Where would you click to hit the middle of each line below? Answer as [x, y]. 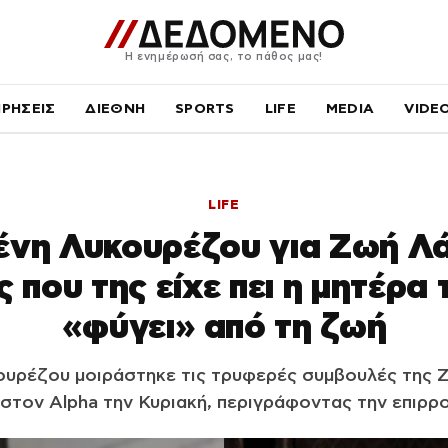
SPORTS [205, 108]
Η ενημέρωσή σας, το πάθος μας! [224, 55]
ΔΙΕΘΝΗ [115, 108]
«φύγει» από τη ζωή [224, 326]
